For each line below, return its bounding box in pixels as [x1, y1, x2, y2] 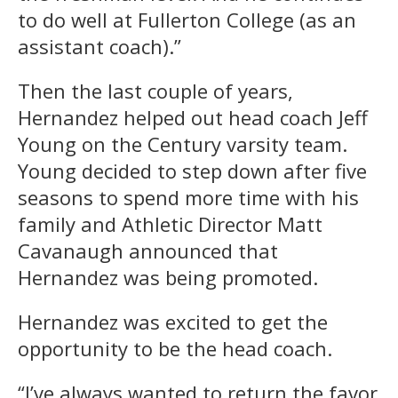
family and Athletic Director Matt [18, 210, 322, 237]
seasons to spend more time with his [18, 183, 359, 211]
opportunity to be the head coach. [18, 334, 332, 362]
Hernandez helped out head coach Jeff [18, 103, 368, 131]
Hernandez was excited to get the [18, 307, 328, 335]
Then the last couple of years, [18, 76, 293, 104]
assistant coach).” [18, 32, 181, 60]
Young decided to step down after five [18, 156, 367, 184]
